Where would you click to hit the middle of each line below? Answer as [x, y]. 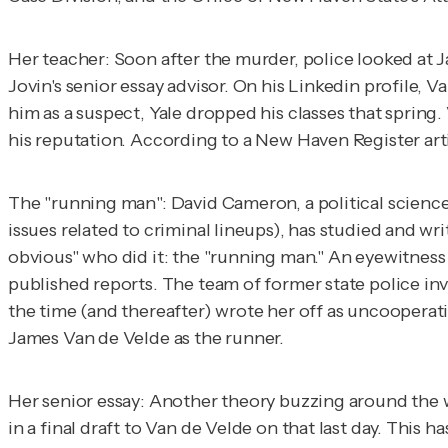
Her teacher [57, 59]
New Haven [302, 140]
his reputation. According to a [132, 140]
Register [386, 140]
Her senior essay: [76, 401]
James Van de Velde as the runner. [146, 338]
